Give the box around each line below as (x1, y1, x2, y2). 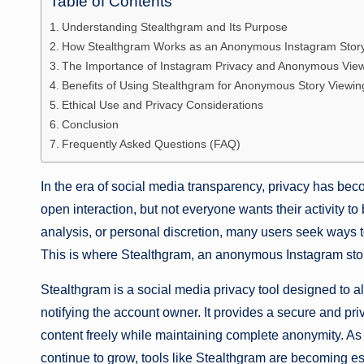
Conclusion (61, 117, 119, 131)
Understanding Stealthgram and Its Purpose (61, 19, 288, 33)
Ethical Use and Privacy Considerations (61, 97, 263, 111)
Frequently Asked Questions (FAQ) (61, 136, 240, 150)
